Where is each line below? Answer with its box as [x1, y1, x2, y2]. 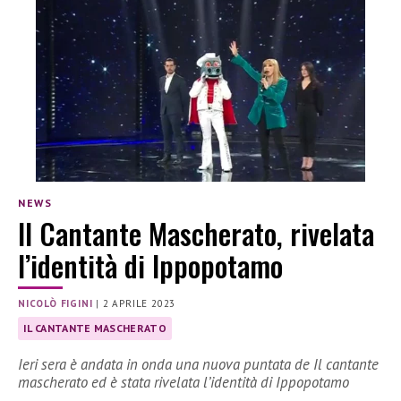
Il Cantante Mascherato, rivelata [18, 212, 374, 255]
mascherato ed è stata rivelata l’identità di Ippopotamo [18, 372, 349, 393]
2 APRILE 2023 [102, 297, 176, 311]
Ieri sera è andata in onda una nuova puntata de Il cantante [18, 354, 379, 375]
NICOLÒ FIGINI [18, 297, 93, 311]
